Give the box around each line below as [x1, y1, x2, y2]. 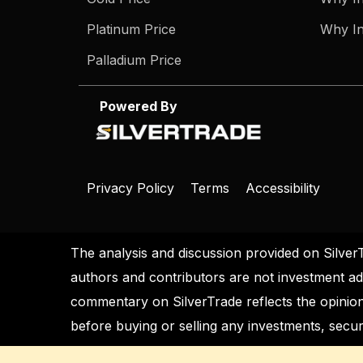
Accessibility [246, 180, 320, 197]
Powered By [87, 98, 177, 115]
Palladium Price [87, 52, 181, 69]
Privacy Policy [87, 180, 178, 197]
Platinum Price [87, 21, 176, 38]
